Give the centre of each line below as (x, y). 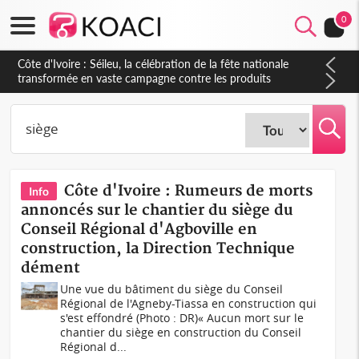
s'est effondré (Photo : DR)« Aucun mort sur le (182, 318)
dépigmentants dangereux (82, 93)
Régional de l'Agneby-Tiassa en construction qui (189, 303)
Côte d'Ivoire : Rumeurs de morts (189, 191)
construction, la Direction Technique (158, 249)
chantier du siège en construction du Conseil (181, 332)
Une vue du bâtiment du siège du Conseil (172, 289)
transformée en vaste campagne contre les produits (145, 78)
